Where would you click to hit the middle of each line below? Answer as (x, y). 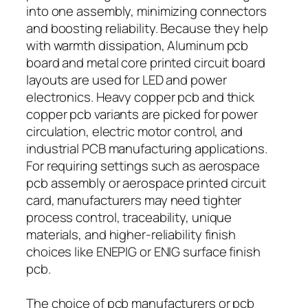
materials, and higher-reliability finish (131, 234)
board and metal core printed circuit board (146, 62)
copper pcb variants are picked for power (142, 114)
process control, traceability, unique (129, 217)
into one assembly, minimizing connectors (146, 11)
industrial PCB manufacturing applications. (147, 148)
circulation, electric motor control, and (134, 131)
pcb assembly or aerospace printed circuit (146, 183)
